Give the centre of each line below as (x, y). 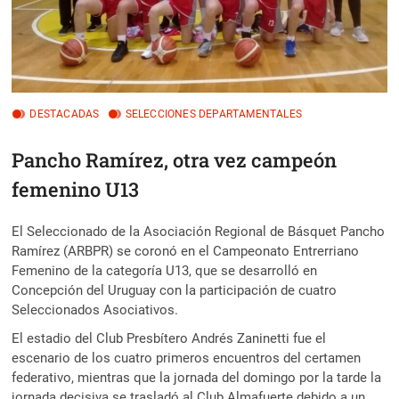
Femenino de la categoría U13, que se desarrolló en (165, 270)
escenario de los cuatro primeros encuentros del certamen (187, 358)
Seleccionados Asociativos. (95, 309)
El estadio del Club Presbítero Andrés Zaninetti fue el (169, 338)
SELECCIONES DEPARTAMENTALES (214, 114)
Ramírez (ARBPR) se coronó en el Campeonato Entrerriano (186, 251)
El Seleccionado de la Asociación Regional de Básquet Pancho (199, 231)
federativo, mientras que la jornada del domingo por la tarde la (197, 377)
